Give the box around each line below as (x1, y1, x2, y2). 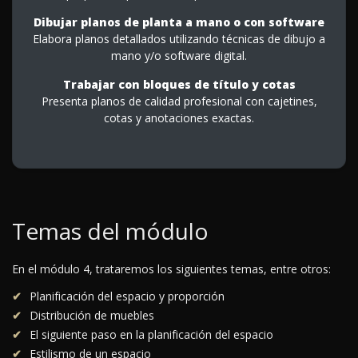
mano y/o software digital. (111, 47, 247, 63)
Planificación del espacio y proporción (30, 288, 225, 304)
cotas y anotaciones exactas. (104, 109, 254, 125)
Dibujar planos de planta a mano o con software (34, 14, 324, 30)
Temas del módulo (12, 216, 209, 247)
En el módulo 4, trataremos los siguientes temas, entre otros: (12, 261, 331, 277)
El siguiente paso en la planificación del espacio (30, 327, 273, 343)
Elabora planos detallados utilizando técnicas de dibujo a (33, 30, 325, 46)
